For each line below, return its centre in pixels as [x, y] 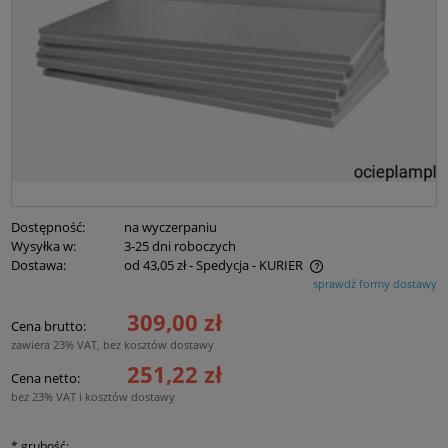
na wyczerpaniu [171, 226]
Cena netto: [45, 377]
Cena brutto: [48, 325]
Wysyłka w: [43, 245]
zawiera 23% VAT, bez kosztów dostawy [112, 344]
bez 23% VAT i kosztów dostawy [93, 396]
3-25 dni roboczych [180, 245]
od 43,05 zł [155, 264]
